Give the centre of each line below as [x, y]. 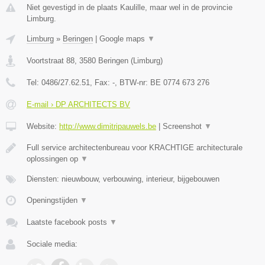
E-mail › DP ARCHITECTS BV [78, 105]
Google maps [123, 39]
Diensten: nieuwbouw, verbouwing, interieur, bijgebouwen [123, 179]
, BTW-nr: [132, 83]
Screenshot [183, 127]
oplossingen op [54, 159]
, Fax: [101, 83]
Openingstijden [53, 201]
